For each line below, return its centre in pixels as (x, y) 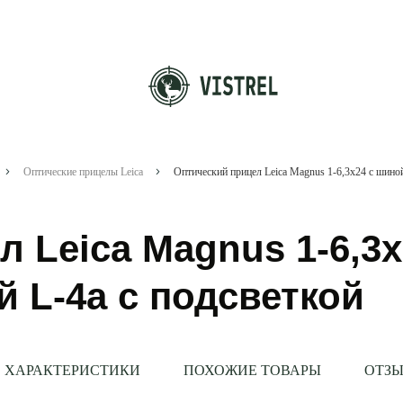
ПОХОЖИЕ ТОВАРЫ (252, 370)
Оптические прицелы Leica (83, 172)
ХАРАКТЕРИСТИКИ (72, 370)
